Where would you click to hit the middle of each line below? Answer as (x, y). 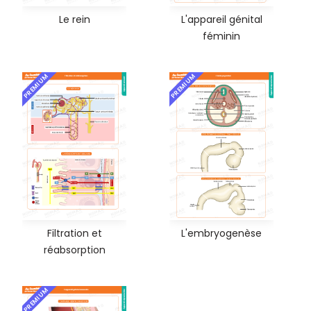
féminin (221, 36)
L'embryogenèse (221, 233)
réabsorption (74, 250)
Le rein (74, 20)
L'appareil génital (221, 20)
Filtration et (74, 233)
